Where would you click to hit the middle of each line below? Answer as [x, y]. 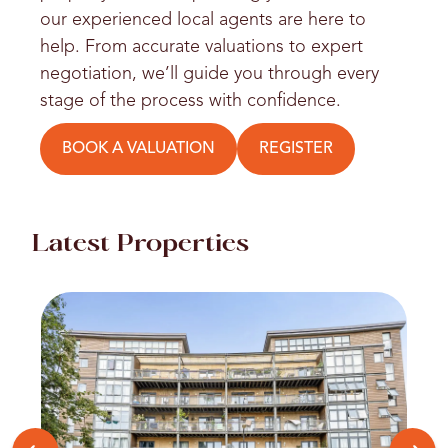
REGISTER [296, 148]
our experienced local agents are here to [203, 19]
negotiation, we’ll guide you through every [209, 73]
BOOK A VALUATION [138, 148]
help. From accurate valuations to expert [201, 46]
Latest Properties [140, 244]
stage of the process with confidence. [190, 100]
